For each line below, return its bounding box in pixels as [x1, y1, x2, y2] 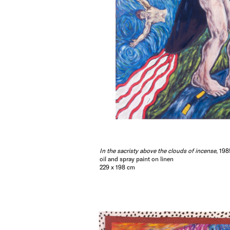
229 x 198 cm [100, 163, 135, 171]
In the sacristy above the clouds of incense [100, 147, 216, 155]
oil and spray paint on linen [100, 155, 174, 163]
